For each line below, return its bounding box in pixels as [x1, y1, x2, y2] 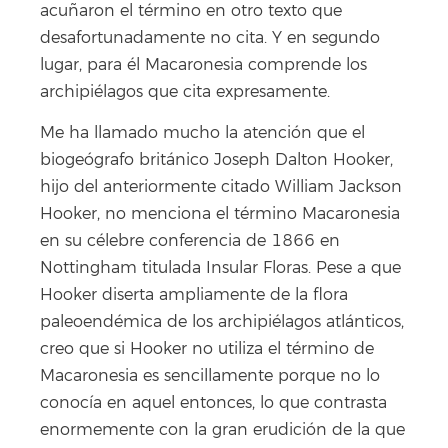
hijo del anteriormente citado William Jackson [40, 176, 402, 197]
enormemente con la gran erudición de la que [40, 419, 405, 440]
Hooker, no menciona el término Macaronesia [40, 203, 400, 224]
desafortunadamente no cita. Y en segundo [40, 28, 380, 49]
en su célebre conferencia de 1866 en [40, 230, 340, 251]
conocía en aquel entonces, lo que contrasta [40, 392, 387, 413]
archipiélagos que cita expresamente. [40, 82, 330, 103]
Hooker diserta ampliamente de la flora [40, 284, 348, 305]
